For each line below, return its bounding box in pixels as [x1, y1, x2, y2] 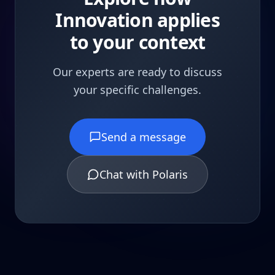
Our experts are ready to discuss [53, 64, 222, 79]
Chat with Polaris [99, 167, 188, 182]
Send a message [101, 130, 186, 144]
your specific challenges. [74, 82, 201, 97]
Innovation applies [55, 7, 220, 33]
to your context [69, 29, 206, 55]
